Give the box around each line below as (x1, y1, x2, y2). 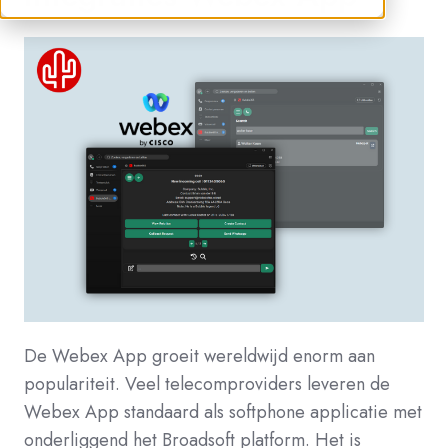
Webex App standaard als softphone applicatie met (24, 399, 422, 426)
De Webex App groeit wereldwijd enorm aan (24, 343, 375, 370)
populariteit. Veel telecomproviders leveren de (24, 371, 390, 398)
